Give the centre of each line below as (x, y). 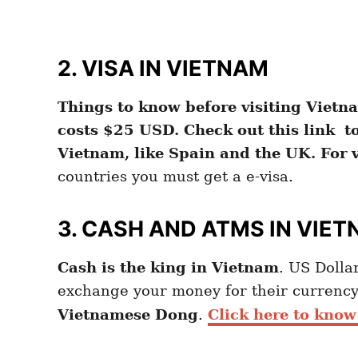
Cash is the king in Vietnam (168, 268)
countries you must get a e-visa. (175, 177)
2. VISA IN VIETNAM (163, 69)
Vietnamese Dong (128, 315)
